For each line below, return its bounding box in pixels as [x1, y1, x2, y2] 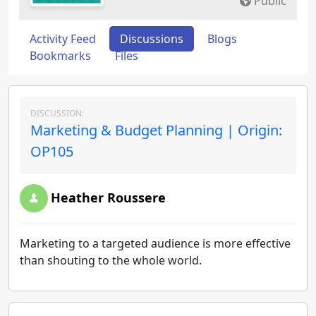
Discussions [120, 31, 183, 47]
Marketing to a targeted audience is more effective [20, 236, 291, 251]
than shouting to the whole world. [20, 253, 202, 268]
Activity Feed [30, 31, 96, 47]
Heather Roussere [51, 189, 166, 206]
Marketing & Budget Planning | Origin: [30, 121, 282, 140]
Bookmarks [30, 48, 91, 63]
